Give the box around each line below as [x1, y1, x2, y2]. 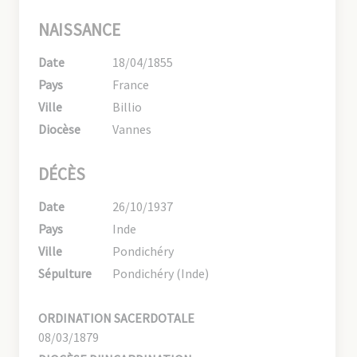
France [112, 76, 150, 92]
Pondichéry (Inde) [112, 265, 210, 281]
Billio [112, 98, 143, 115]
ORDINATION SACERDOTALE [38, 309, 194, 326]
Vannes [112, 120, 152, 137]
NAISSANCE [38, 18, 120, 41]
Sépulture [38, 265, 92, 281]
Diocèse [38, 120, 80, 137]
